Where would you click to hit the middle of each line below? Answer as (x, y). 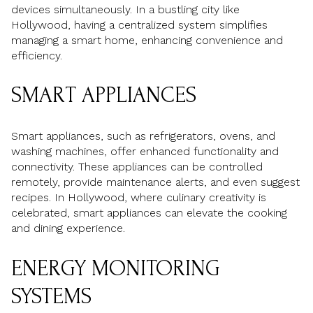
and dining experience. (68, 228)
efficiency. (37, 55)
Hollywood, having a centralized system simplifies (139, 24)
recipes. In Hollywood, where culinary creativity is (139, 197)
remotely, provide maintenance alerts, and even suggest (155, 182)
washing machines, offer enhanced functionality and (145, 151)
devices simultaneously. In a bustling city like (125, 9)
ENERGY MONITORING (116, 268)
